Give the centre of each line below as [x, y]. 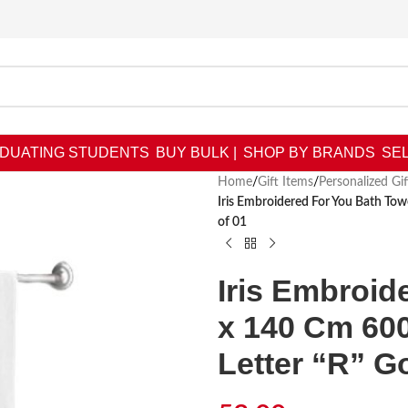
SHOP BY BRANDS [309, 153]
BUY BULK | [196, 153]
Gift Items [286, 182]
